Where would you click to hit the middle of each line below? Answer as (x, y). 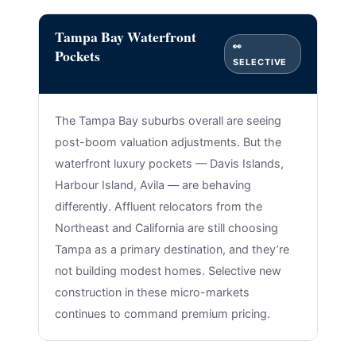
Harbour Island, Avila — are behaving (153, 184)
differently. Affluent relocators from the (158, 206)
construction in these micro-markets (152, 292)
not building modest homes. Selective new (168, 270)
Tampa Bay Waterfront (125, 36)
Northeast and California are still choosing (166, 227)
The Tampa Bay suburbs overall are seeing (168, 120)
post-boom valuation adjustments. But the (168, 141)
